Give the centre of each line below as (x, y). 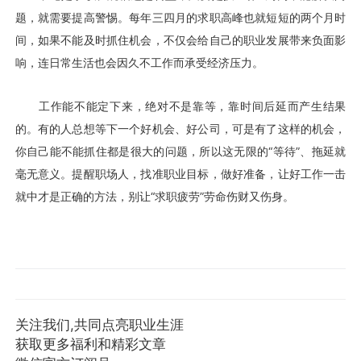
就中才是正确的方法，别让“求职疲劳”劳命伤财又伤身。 (154, 196)
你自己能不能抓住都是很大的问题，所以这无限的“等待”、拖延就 (180, 151)
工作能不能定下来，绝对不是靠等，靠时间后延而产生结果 (180, 106)
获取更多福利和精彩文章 (90, 344)
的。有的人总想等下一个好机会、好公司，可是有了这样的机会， (180, 128)
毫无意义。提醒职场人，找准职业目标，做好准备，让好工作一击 (180, 173)
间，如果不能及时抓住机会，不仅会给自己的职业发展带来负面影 (180, 39)
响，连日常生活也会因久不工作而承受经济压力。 (139, 62)
